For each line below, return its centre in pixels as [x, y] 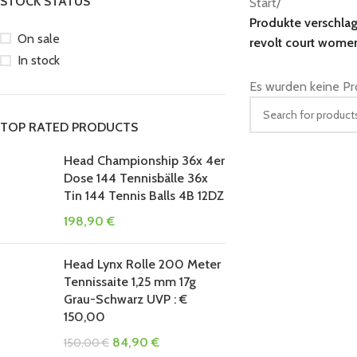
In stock [39, 60]
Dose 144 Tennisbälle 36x [136, 178]
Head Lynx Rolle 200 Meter [142, 264]
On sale [39, 38]
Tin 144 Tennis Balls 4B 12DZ [144, 196]
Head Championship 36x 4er [144, 161]
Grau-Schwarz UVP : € [126, 299]
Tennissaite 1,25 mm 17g [130, 282]
